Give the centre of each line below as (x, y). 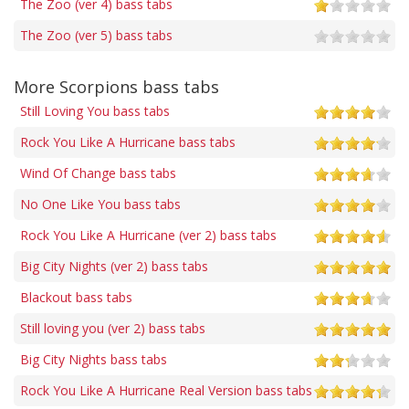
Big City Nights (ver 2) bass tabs (114, 266)
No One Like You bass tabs (100, 204)
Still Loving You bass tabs (95, 110)
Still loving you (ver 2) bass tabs (113, 328)
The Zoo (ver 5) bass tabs (96, 35)
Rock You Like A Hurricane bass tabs (128, 142)
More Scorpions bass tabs (116, 86)
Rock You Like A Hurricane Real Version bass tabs (166, 390)
